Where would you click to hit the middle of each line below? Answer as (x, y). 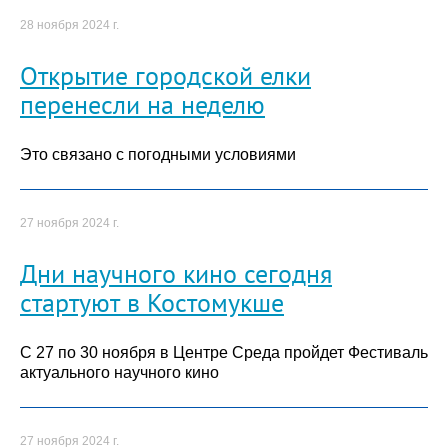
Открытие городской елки (165, 74)
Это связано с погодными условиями (158, 155)
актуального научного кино (119, 372)
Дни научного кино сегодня (176, 272)
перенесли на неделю (142, 103)
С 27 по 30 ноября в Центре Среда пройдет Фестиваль (224, 352)
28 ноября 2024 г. (69, 25)
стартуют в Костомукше (152, 301)
